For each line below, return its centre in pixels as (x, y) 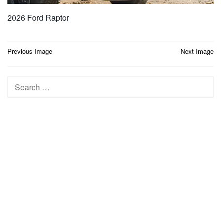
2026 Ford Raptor (38, 17)
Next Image (197, 51)
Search (20, 82)
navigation (34, 64)
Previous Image (30, 51)
